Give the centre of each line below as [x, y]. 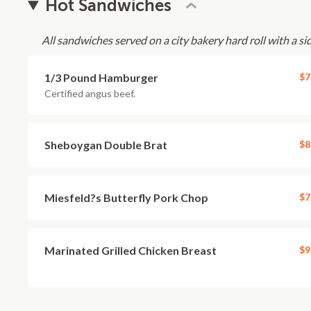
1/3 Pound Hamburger [101, 77]
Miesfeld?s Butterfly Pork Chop [126, 197]
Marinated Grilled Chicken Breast [131, 250]
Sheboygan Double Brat [106, 145]
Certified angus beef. [90, 93]
